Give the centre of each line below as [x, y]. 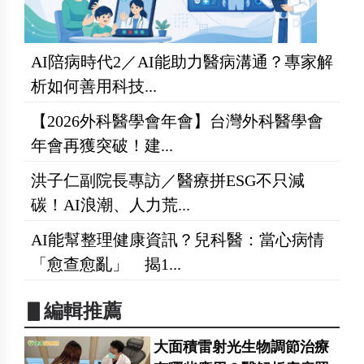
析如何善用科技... [94, 87]
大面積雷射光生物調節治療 [242, 347]
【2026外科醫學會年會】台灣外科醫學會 [177, 121]
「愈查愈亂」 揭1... [106, 264]
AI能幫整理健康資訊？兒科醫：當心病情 [178, 240]
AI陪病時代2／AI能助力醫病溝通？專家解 [182, 62]
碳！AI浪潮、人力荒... [110, 205]
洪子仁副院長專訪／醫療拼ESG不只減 [168, 181]
